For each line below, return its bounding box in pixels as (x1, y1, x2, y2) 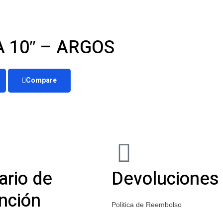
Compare (26, 75, 57, 86)
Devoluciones (111, 165, 219, 192)
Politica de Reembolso (111, 200, 182, 209)
